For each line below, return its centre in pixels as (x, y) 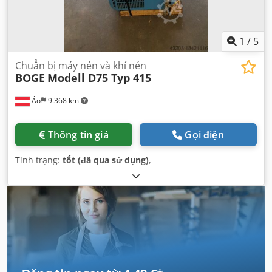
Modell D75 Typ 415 (99, 78)
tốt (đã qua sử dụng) (106, 160)
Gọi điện (204, 135)
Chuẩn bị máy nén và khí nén (81, 66)
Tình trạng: (39, 160)
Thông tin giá (78, 135)
